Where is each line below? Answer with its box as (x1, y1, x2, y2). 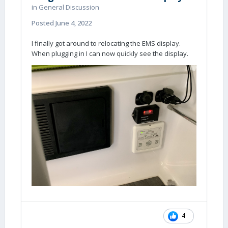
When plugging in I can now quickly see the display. (32, 49, 188, 58)
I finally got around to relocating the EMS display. (32, 39, 181, 48)
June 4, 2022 (55, 18, 92, 27)
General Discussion (39, 3, 99, 12)
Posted (32, 18, 55, 27)
